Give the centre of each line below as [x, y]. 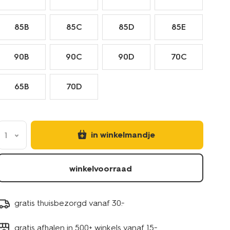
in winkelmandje [123, 135]
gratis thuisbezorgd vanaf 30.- [70, 203]
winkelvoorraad [101, 168]
